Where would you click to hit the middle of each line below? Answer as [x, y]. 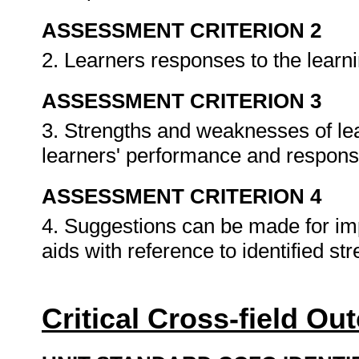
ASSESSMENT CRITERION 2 [182, 30]
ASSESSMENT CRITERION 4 [182, 196]
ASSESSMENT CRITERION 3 [182, 101]
